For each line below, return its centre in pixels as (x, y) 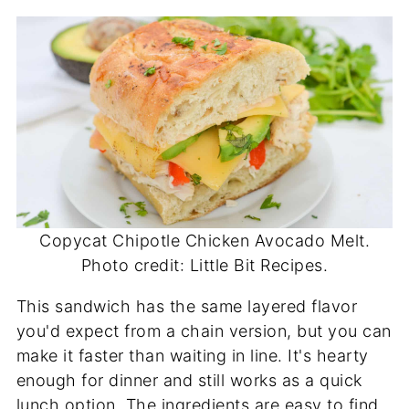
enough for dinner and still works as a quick (189, 380)
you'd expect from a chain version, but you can (204, 330)
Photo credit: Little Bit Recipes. (204, 265)
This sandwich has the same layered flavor (187, 306)
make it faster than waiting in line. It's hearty (192, 355)
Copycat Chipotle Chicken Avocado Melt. (204, 240)
